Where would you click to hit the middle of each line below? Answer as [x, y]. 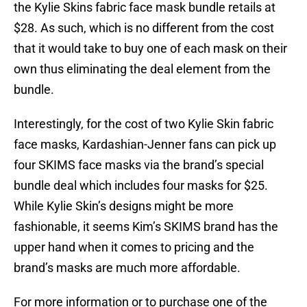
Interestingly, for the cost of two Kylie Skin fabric [144, 124]
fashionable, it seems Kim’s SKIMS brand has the [146, 227]
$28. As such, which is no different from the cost [144, 28]
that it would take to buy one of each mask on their [150, 49]
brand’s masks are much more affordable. [127, 268]
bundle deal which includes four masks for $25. [141, 186]
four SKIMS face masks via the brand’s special [139, 165]
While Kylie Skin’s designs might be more [124, 206]
